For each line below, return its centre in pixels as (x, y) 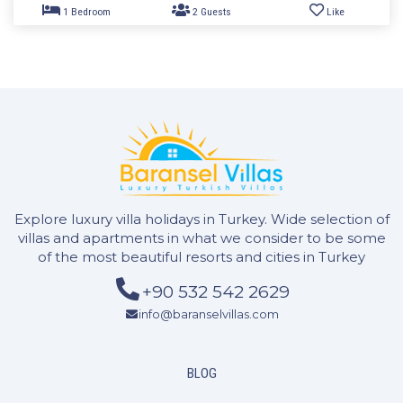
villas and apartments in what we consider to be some (201, 238)
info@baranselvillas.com (209, 314)
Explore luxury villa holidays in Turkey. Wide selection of (201, 219)
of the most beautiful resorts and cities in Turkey (201, 257)
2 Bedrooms (96, 212)
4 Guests (235, 212)
